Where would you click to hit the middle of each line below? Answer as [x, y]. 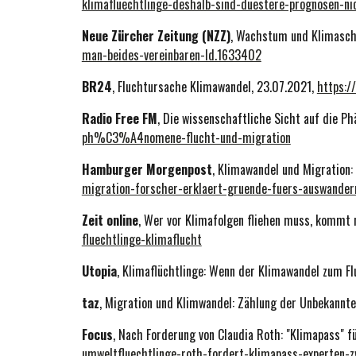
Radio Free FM [119, 118]
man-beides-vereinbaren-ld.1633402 [171, 55]
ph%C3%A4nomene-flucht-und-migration [186, 137]
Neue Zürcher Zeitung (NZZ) [156, 36]
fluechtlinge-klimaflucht [141, 239]
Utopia [99, 271]
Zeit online [110, 220]
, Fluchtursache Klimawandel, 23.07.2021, [214, 87]
